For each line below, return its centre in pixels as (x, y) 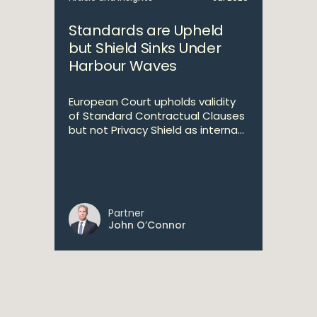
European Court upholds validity (152, 102)
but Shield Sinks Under (145, 48)
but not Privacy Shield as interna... (156, 130)
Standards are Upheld (146, 30)
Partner (126, 213)
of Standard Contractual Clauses (157, 116)
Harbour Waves (123, 66)
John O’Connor (147, 225)
